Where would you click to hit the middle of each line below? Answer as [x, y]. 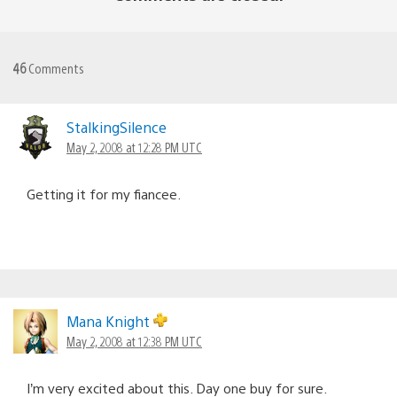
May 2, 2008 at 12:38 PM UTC [134, 341]
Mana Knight [110, 321]
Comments [55, 67]
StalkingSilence [117, 127]
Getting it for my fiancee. [104, 193]
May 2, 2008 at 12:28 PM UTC [134, 147]
